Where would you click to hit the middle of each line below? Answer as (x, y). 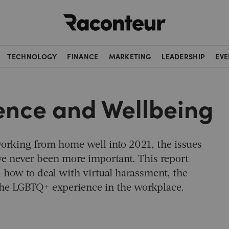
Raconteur (185, 14)
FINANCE (83, 56)
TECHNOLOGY (32, 56)
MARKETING (130, 56)
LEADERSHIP (184, 56)
